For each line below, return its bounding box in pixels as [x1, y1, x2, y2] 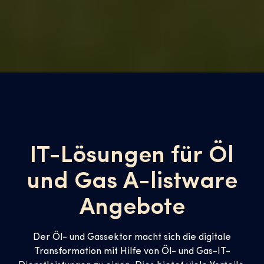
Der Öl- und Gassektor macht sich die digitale [33, 233, 231, 242]
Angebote [79, 196, 185, 220]
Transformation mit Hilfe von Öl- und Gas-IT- [34, 247, 230, 256]
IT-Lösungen [30, 144, 166, 168]
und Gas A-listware [27, 170, 237, 194]
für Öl [165, 144, 234, 168]
